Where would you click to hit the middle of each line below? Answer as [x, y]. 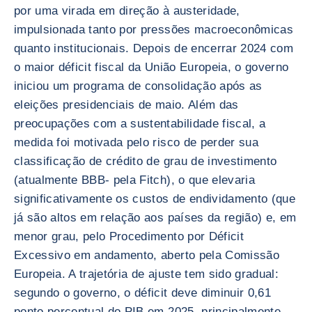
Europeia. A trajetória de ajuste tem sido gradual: [146, 274]
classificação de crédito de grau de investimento [146, 161]
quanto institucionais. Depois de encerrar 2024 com [154, 48]
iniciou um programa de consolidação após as [138, 86]
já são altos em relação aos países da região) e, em [155, 218]
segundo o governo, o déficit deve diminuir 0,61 [142, 293]
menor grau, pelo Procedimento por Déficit [129, 236]
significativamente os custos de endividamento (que [155, 199]
